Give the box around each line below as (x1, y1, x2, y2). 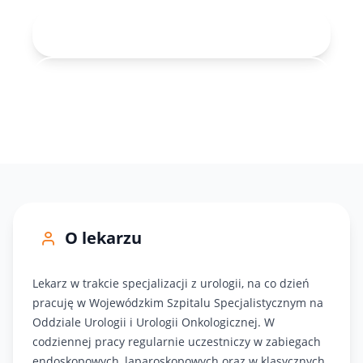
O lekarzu (65, 227, 142, 249)
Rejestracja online (122, 24, 257, 44)
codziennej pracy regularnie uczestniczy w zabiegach (32, 334, 321, 349)
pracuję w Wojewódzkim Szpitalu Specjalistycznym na (32, 295, 323, 310)
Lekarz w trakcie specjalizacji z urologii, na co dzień (32, 275, 310, 291)
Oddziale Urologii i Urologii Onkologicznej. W (32, 314, 275, 330)
